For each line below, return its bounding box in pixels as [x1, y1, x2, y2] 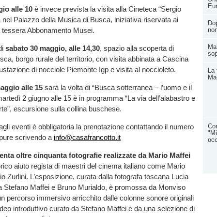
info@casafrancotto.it [54, 133, 121, 142]
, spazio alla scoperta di [100, 44, 174, 52]
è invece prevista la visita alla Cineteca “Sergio [32, 4, 181, 13]
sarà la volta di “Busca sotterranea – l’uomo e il [43, 83, 192, 92]
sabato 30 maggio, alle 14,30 [5, 44, 100, 52]
